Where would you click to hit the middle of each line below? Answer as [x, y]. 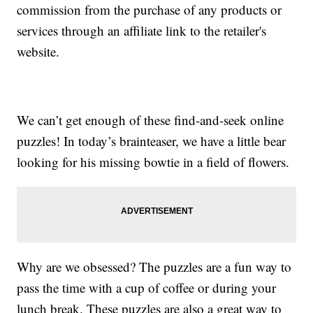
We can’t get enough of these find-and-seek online [151, 120]
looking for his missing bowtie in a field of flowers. [153, 162]
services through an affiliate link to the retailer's [142, 31]
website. [38, 52]
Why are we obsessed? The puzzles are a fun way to [154, 267]
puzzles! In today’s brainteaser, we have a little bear [152, 141]
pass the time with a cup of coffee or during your [147, 288]
